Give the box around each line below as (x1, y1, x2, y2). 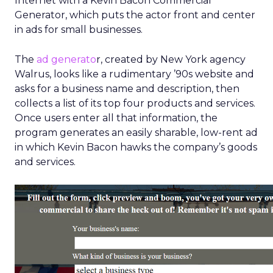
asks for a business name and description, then (15, 83, 239, 94)
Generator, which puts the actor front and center (15, 9, 255, 21)
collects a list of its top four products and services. (15, 97, 255, 109)
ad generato (37, 54, 96, 65)
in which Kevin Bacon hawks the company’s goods (15, 141, 257, 153)
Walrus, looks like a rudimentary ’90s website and (15, 68, 254, 80)
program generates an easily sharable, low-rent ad (15, 127, 258, 138)
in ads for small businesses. (15, 24, 143, 35)
